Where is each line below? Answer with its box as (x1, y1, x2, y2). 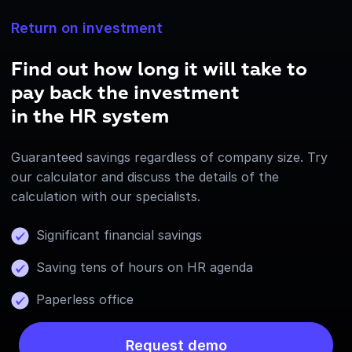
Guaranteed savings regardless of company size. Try (11, 148, 328, 165)
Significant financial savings (36, 226, 202, 243)
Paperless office (36, 291, 134, 307)
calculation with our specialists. (11, 188, 200, 204)
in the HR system (11, 107, 169, 126)
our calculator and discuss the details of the (11, 168, 279, 185)
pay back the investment (11, 83, 240, 103)
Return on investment (11, 19, 163, 36)
